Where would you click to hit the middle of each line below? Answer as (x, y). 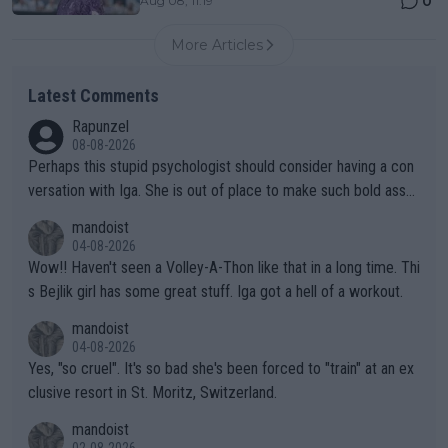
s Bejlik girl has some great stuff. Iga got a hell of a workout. (215, 291)
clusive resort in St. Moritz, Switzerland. (152, 392)
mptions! (55, 214)
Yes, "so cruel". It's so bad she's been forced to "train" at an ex (221, 368)
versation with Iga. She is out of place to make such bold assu (220, 190)
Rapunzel (100, 126)
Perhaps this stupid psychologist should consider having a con (221, 166)
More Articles (217, 44)
